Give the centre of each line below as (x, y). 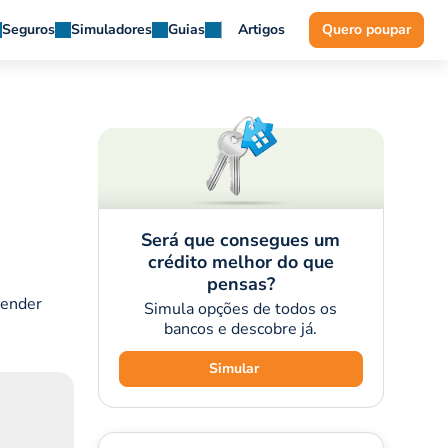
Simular (233, 368)
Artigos (261, 29)
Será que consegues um (241, 240)
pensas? (240, 284)
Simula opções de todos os (241, 309)
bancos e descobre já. (241, 329)
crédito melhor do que (240, 262)
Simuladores (111, 29)
